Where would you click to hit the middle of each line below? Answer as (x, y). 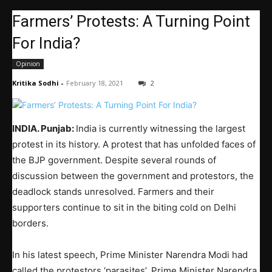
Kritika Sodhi (36, 83)
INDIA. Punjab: (44, 128)
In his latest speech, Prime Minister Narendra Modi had (130, 254)
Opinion (28, 64)
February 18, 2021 (95, 83)
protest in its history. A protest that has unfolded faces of (134, 144)
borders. (30, 223)
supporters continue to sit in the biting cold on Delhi (124, 207)
